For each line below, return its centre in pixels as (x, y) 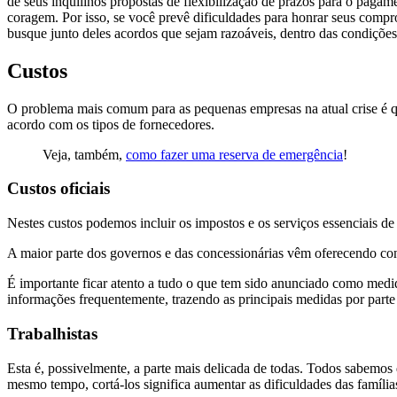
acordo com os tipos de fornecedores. (111, 124)
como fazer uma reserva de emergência (234, 154)
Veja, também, (84, 154)
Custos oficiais (58, 189)
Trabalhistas (52, 333)
